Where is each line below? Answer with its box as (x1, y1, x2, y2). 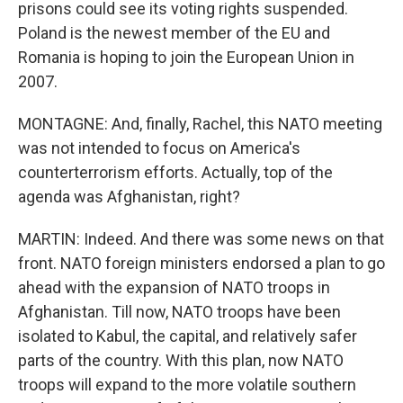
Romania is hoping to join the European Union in (18, 48, 354, 67)
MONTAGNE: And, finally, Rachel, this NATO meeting (18, 114, 382, 133)
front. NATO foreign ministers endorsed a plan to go (18, 254, 385, 273)
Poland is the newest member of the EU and (18, 23, 330, 42)
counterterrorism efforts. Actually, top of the (18, 163, 333, 182)
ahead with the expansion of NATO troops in (18, 278, 330, 297)
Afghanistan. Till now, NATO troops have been (18, 302, 341, 321)
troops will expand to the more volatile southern (18, 375, 356, 394)
